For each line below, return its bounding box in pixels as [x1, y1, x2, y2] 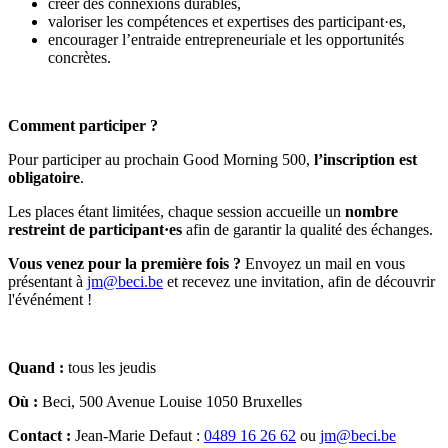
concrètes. [48, 48, 111, 66]
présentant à [8, 272, 87, 290]
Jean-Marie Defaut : [71, 426, 204, 444]
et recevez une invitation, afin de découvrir [163, 272, 435, 290]
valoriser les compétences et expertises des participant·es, [48, 12, 406, 30]
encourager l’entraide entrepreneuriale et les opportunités [48, 30, 404, 48]
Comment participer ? [8, 116, 158, 134]
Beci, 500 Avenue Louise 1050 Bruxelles [42, 392, 302, 410]
